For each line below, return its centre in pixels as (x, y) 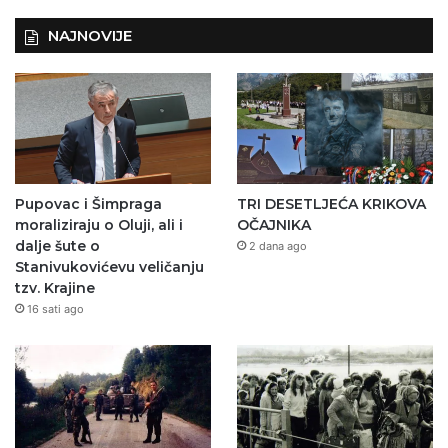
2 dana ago (277, 245)
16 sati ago (55, 308)
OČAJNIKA (273, 224)
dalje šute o (57, 245)
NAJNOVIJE (90, 35)
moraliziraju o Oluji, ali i (99, 224)
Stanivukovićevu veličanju (109, 266)
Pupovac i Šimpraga (88, 203)
